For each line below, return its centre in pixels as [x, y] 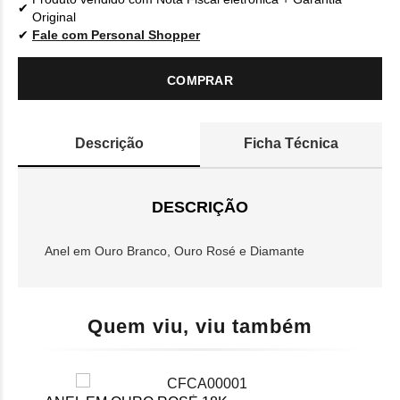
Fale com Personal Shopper [116, 35]
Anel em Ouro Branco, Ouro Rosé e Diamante [175, 251]
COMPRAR [200, 80]
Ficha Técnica [291, 143]
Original [54, 17]
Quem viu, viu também [200, 326]
